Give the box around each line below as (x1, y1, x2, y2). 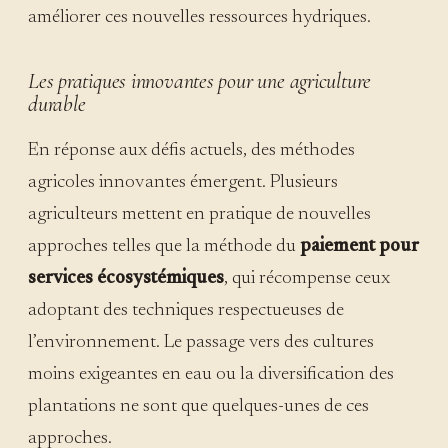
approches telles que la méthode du (28, 236, 300, 256)
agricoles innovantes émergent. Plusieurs (28, 172, 338, 192)
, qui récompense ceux (224, 268, 390, 288)
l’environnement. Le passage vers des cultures (28, 332, 374, 352)
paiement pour (300, 236, 419, 256)
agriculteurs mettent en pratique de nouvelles (28, 204, 371, 224)
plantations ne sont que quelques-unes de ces (28, 396, 369, 416)
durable (28, 90, 86, 117)
